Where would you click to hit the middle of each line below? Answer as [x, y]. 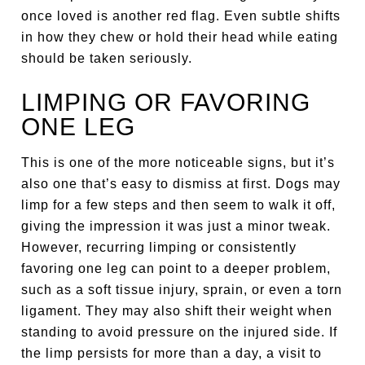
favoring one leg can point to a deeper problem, [176, 268]
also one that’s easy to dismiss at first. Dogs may [181, 184]
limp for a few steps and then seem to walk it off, [179, 205]
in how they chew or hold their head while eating [180, 37]
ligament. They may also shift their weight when [177, 311]
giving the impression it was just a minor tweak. [176, 226]
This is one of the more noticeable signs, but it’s [178, 163]
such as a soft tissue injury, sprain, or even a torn [182, 290]
